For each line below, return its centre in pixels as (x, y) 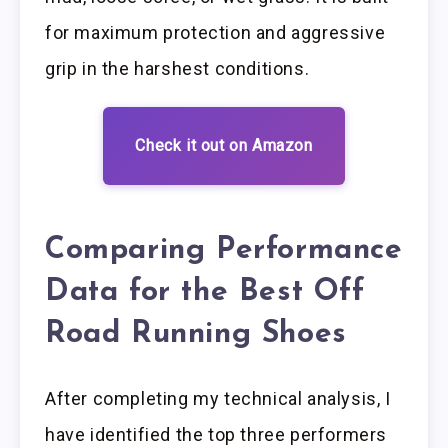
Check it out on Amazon (224, 146)
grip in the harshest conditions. (177, 69)
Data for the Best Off (205, 292)
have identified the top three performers (216, 435)
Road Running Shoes (196, 334)
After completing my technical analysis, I (218, 399)
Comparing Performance (224, 250)
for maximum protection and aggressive (215, 33)
